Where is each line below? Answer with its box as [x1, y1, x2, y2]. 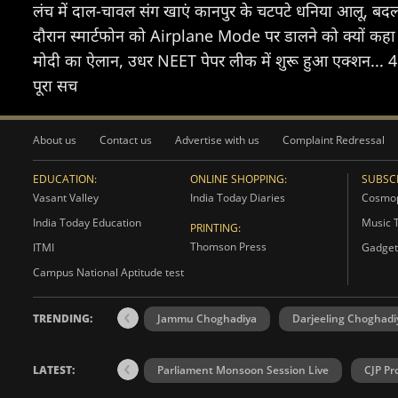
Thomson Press [189, 239, 267, 254]
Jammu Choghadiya [157, 311, 257, 326]
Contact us [99, 132, 152, 147]
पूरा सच [33, 75, 77, 96]
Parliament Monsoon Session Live [157, 362, 329, 378]
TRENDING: [33, 311, 92, 326]
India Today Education [33, 215, 141, 230]
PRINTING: [189, 220, 241, 235]
